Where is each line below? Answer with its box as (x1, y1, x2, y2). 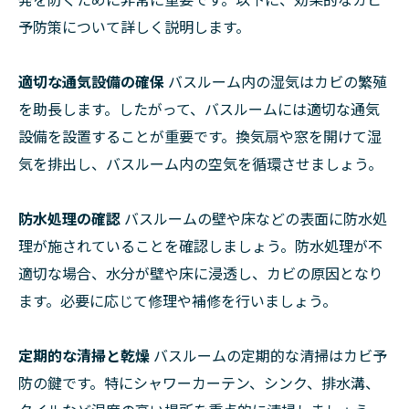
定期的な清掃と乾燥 (18, 344, 150, 367)
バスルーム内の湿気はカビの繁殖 (164, 70, 387, 93)
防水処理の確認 (18, 207, 121, 230)
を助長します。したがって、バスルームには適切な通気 (18, 98, 380, 121)
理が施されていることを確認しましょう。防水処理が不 (18, 235, 383, 257)
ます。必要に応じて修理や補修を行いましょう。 (18, 289, 337, 312)
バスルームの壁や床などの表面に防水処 (121, 207, 387, 230)
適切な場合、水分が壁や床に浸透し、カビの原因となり (18, 262, 383, 285)
